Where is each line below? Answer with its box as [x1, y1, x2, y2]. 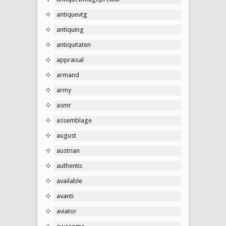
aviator [56, 207, 77, 215]
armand [56, 71, 79, 79]
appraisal [56, 55, 84, 64]
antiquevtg [56, 10, 87, 18]
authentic [56, 161, 83, 169]
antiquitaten [56, 40, 91, 48]
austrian [56, 146, 80, 154]
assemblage [56, 116, 92, 124]
